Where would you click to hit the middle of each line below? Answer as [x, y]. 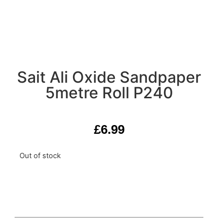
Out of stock [40, 156]
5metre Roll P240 [109, 93]
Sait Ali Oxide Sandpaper [109, 77]
